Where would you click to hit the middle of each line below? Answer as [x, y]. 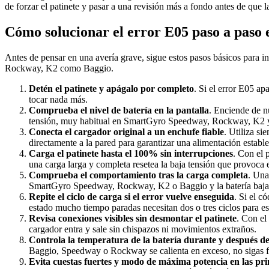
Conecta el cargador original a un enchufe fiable [126, 132]
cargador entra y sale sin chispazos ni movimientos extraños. [143, 229]
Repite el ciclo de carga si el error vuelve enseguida [131, 197]
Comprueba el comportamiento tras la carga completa [138, 175]
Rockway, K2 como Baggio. [59, 68]
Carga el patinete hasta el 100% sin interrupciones [131, 154]
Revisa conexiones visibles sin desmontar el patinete [133, 219]
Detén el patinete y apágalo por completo [111, 89]
